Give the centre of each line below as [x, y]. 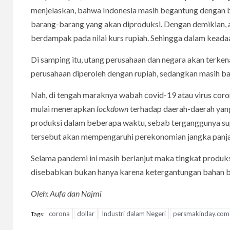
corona [59, 213]
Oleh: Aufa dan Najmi [66, 193]
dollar [86, 213]
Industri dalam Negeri [134, 213]
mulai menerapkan [63, 108]
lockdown [112, 108]
